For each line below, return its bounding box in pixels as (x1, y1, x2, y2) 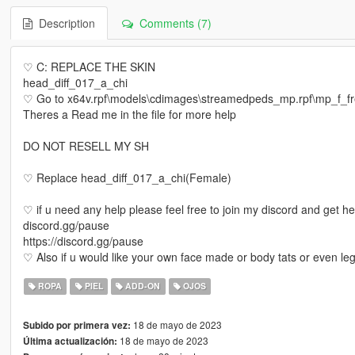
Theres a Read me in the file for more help (22, 106, 236, 123)
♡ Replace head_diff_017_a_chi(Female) (22, 170, 231, 186)
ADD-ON (123, 280, 161, 292)
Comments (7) (132, 15, 212, 32)
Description (32, 15, 95, 32)
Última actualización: (22, 334, 117, 349)
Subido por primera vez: (22, 319, 131, 333)
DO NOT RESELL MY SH (22, 138, 149, 155)
